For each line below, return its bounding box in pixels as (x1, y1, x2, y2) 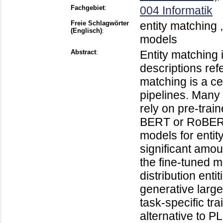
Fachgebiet (71, 4, 105, 12)
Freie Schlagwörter (71, 19, 129, 27)
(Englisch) (71, 27, 102, 35)
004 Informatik (140, 4, 213, 17)
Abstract (71, 48, 96, 56)
